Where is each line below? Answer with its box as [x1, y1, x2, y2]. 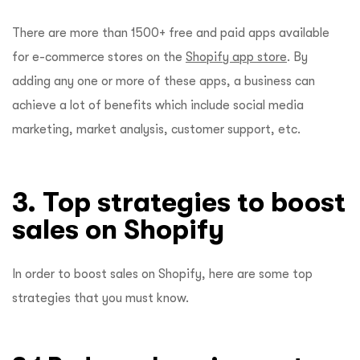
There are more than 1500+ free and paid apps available [12, 26, 329, 41]
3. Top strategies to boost [12, 186, 346, 218]
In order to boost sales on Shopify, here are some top [12, 267, 313, 282]
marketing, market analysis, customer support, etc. [12, 122, 301, 137]
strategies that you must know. [12, 291, 192, 306]
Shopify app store [186, 50, 287, 65]
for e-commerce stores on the [12, 50, 186, 65]
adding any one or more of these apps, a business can [12, 74, 315, 89]
